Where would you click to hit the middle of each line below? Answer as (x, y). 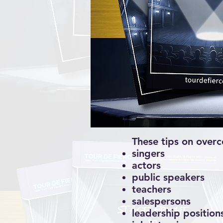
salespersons (161, 201)
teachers (152, 189)
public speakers (168, 177)
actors (146, 165)
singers (148, 153)
